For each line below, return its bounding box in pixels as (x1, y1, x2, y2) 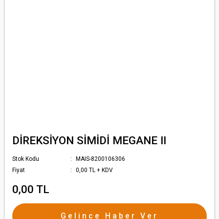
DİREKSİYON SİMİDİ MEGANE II (12, 134, 166, 147)
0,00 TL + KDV (76, 167, 113, 174)
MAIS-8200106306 (76, 155, 126, 162)
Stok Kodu (12, 155, 39, 162)
